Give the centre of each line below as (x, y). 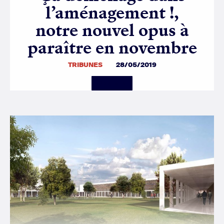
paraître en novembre (112, 48)
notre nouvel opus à (112, 30)
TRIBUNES (85, 65)
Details (108, 84)
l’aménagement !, (112, 13)
